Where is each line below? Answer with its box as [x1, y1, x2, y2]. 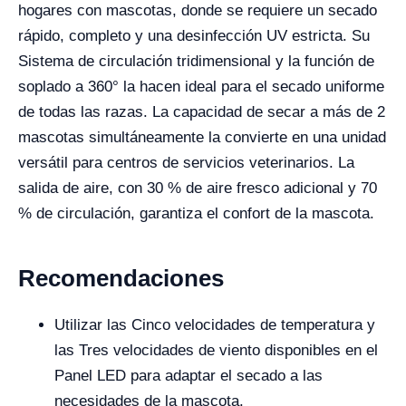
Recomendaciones [18, 265, 224, 292]
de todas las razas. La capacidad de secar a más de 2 [18, 103, 385, 121]
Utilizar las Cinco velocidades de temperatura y [54, 316, 375, 333]
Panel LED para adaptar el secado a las [54, 367, 323, 384]
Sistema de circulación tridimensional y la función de [18, 53, 374, 70]
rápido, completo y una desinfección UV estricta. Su [18, 27, 370, 44]
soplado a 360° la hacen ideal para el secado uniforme [18, 78, 384, 95]
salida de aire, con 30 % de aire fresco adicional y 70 [18, 179, 377, 197]
